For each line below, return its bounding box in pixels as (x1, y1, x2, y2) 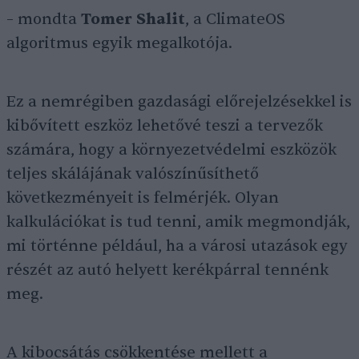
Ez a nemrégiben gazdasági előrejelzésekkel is (6, 92, 352, 111)
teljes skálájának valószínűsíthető (6, 164, 259, 184)
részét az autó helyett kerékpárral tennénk (6, 260, 329, 280)
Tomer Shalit (81, 10, 185, 29)
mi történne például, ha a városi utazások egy (6, 236, 348, 256)
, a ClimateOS (185, 10, 285, 29)
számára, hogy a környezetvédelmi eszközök (6, 140, 337, 159)
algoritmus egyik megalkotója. (6, 34, 232, 53)
